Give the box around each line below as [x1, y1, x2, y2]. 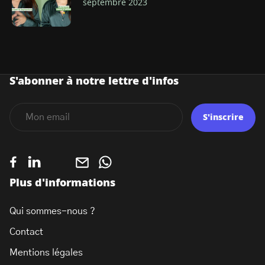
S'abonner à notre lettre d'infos [9, 76, 179, 87]
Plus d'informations [9, 178, 115, 189]
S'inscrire [203, 114, 244, 122]
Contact [9, 227, 43, 237]
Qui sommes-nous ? [9, 206, 95, 216]
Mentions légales [9, 248, 83, 257]
